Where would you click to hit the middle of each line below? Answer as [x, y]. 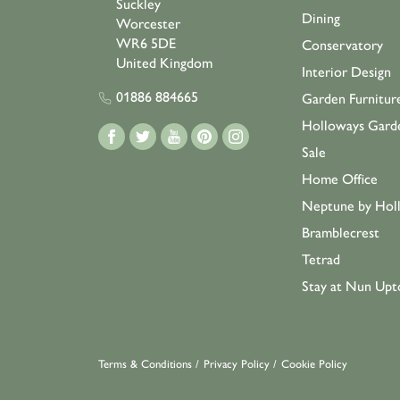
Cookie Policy [314, 364]
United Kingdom [164, 63]
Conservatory [342, 45]
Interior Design [346, 72]
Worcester [148, 24]
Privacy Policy [237, 364]
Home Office [340, 179]
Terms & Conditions [145, 364]
